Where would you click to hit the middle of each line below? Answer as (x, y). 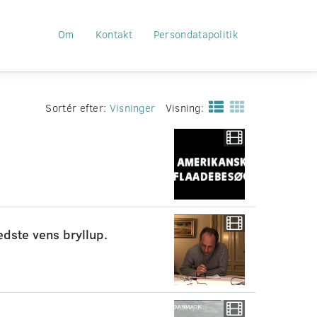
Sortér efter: (77, 108)
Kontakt (114, 34)
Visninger (132, 108)
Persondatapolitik (195, 34)
